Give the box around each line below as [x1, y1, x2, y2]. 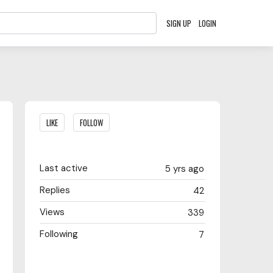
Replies [40, 184, 70, 196]
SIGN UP [166, 17, 191, 29]
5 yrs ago [165, 163, 204, 175]
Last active [40, 162, 88, 174]
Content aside [37, 107, 110, 121]
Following [40, 228, 78, 240]
